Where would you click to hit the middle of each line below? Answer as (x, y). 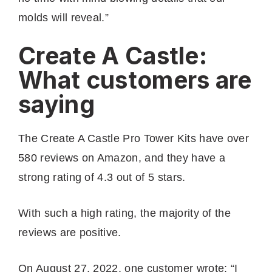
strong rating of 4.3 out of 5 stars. (104, 177)
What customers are (135, 80)
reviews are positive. (72, 232)
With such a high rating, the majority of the (125, 213)
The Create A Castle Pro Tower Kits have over (134, 138)
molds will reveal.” (64, 17)
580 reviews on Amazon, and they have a (122, 158)
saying (56, 104)
